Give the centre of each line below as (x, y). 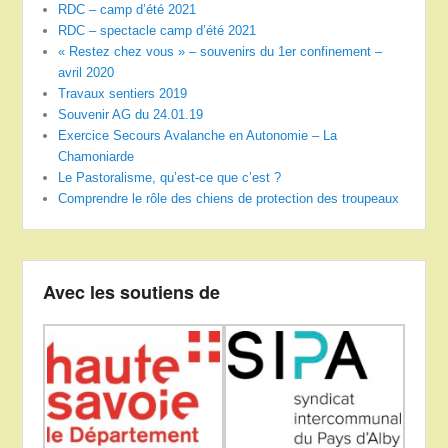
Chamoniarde (96, 156)
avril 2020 (86, 72)
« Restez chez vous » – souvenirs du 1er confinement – (220, 51)
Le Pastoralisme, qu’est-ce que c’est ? (170, 177)
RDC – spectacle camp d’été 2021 (157, 30)
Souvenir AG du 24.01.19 (131, 114)
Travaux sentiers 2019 (123, 93)
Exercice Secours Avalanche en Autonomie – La (198, 135)
